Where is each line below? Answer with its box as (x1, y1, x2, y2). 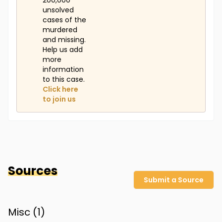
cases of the (43, 15, 86, 25)
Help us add (43, 45, 83, 55)
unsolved (43, 5, 74, 15)
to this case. (43, 74, 85, 85)
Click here (43, 84, 78, 95)
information (43, 64, 84, 75)
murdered (43, 25, 77, 35)
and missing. (43, 35, 86, 45)
